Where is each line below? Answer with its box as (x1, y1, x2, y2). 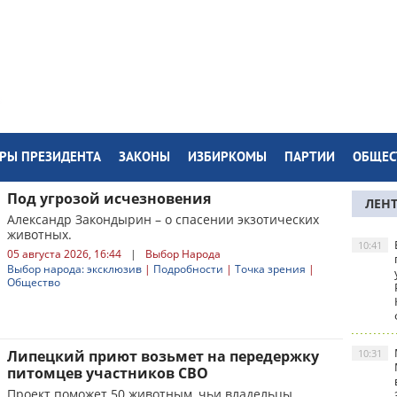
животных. (7, 226, 72, 243)
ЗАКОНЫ (119, 150, 170, 167)
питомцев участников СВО (7, 363, 208, 383)
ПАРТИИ (284, 150, 335, 167)
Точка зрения (235, 261, 306, 276)
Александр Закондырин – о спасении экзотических (7, 211, 319, 228)
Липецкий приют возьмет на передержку (7, 346, 319, 366)
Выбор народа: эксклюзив (7, 261, 142, 276)
